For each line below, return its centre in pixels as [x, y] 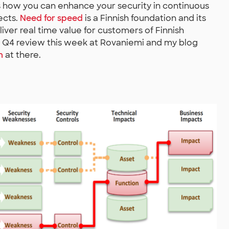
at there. [22, 55]
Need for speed [51, 18]
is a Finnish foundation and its [144, 18]
